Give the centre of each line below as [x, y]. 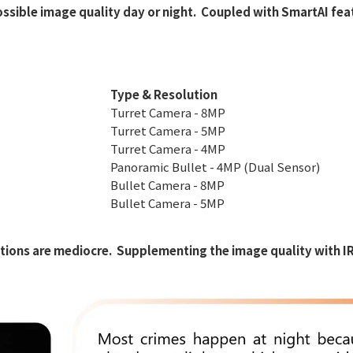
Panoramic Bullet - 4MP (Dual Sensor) [215, 167]
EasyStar [149, 20]
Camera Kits [156, 44]
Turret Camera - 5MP [168, 130]
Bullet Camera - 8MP [167, 185]
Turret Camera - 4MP [168, 149]
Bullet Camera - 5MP [167, 203]
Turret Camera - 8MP [168, 112]
